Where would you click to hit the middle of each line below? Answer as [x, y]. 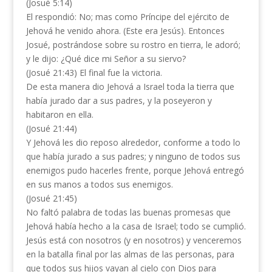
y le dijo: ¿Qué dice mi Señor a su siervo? [106, 59]
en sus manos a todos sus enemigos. [99, 184]
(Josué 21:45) [51, 198]
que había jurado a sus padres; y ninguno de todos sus [133, 156]
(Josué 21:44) [51, 128]
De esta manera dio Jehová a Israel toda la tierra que [130, 87]
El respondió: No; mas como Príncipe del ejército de [127, 17]
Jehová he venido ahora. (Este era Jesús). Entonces [125, 31]
